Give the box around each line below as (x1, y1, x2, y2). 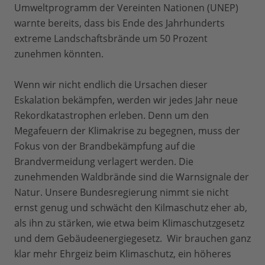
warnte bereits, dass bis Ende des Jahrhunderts (14, 17, 225, 30)
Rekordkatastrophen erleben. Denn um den (14, 109, 209, 122)
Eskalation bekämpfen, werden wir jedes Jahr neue (14, 93, 238, 107)
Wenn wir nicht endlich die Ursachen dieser (14, 78, 208, 92)
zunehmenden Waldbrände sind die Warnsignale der (14, 170, 249, 184)
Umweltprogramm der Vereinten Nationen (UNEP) (14, 1, 238, 15)
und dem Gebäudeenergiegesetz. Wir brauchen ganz (14, 232, 251, 245)
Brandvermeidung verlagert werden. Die (14, 155, 193, 169)
